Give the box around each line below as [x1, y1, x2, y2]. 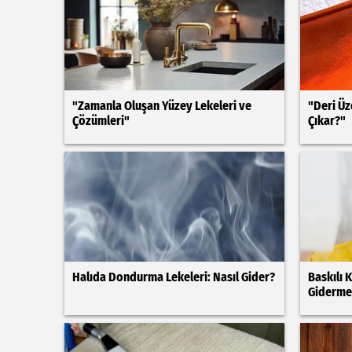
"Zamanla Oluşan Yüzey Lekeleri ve [72, 98, 251, 113]
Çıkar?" [307, 113, 346, 128]
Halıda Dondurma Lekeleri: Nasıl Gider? [72, 269, 275, 284]
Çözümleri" [72, 113, 130, 128]
